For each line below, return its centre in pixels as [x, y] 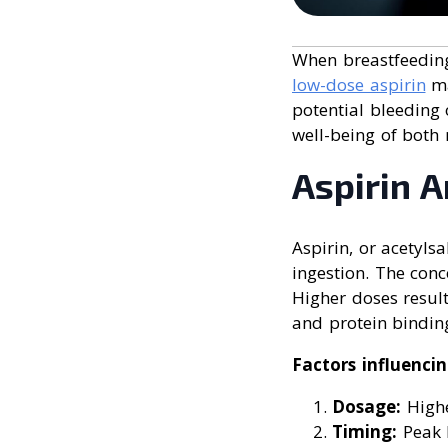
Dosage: [366, 407]
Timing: [364, 432]
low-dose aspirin [359, 85]
